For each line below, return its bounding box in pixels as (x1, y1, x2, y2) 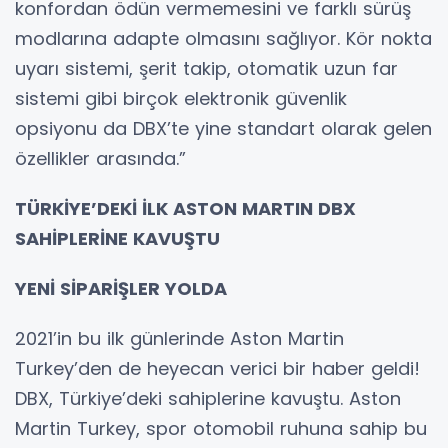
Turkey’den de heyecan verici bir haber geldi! (15, 356, 420, 382)
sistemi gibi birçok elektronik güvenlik (15, 86, 347, 112)
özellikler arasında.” (15, 146, 186, 172)
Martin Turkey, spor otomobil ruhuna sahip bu (15, 416, 427, 442)
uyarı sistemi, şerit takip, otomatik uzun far (15, 56, 398, 82)
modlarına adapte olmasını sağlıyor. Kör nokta (15, 26, 432, 52)
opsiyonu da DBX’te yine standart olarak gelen (15, 116, 432, 142)
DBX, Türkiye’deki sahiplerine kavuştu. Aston (15, 386, 401, 412)
